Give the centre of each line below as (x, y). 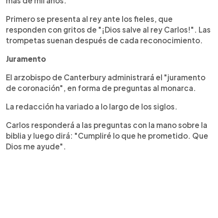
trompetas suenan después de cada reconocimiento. (104, 40)
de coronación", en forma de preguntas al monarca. (101, 88)
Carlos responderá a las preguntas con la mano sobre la (107, 125)
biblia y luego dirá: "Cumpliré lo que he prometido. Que (107, 135)
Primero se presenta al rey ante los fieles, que (89, 18)
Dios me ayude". (36, 146)
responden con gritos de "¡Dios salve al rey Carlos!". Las (108, 29)
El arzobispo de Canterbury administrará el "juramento (106, 77)
